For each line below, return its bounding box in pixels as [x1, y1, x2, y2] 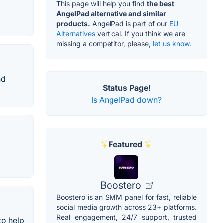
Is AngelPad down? [91, 95, 162, 105]
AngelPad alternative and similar [56, 9, 166, 18]
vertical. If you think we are [95, 29, 185, 38]
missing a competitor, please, [56, 39, 153, 48]
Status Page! [102, 83, 151, 93]
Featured [109, 139, 142, 150]
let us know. [153, 39, 191, 48]
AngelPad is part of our [90, 19, 169, 28]
